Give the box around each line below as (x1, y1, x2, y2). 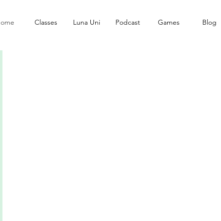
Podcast (115, 18, 140, 27)
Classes (34, 18, 57, 27)
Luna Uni (73, 18, 100, 27)
